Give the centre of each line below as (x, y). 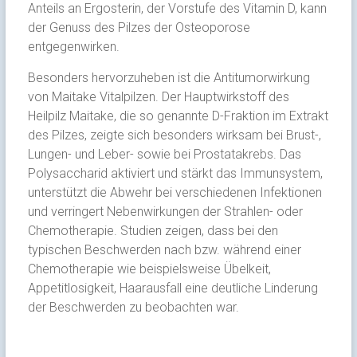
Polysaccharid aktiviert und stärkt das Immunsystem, (175, 173)
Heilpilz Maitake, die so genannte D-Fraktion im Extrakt (178, 116)
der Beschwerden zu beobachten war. (133, 307)
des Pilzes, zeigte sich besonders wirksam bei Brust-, (174, 135)
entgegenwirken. (73, 46)
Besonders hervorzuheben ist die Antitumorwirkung (169, 77)
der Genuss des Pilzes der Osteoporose (139, 27)
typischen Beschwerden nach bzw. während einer (164, 249)
